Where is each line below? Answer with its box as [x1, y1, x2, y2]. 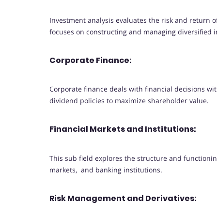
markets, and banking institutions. [49, 165, 162, 174]
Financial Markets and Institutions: [49, 124, 196, 135]
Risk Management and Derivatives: [49, 192, 197, 204]
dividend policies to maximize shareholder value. [49, 96, 209, 106]
